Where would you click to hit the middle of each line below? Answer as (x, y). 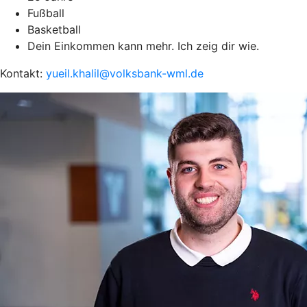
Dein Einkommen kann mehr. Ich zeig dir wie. (145, 46)
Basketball (54, 29)
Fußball (46, 13)
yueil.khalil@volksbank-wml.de (125, 73)
